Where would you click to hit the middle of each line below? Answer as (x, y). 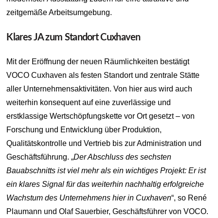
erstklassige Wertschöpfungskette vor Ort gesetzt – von (101, 116)
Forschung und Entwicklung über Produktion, (84, 129)
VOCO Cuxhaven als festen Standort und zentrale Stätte (103, 75)
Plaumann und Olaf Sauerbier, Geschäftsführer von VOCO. (108, 211)
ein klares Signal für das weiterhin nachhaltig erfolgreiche (105, 184)
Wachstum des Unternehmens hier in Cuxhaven (89, 198)
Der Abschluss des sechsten (123, 157)
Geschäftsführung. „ (40, 157)
